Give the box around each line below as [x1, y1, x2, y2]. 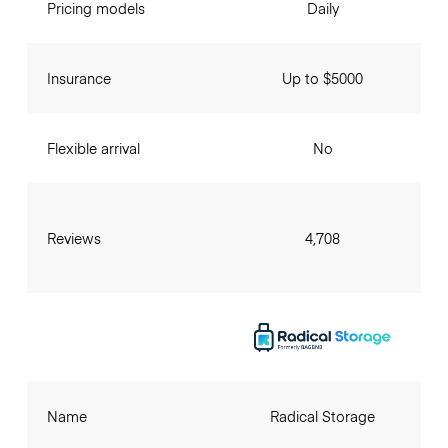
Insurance [46, 68, 111, 89]
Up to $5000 [282, 68, 364, 89]
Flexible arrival [46, 138, 140, 159]
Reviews [46, 228, 101, 249]
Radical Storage [270, 406, 376, 427]
